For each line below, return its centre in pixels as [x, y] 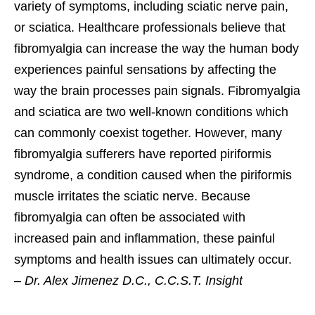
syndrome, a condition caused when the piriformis [153, 175]
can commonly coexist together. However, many [148, 133]
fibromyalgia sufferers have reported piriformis [143, 154]
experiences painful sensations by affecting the [145, 69]
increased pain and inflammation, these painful [144, 238]
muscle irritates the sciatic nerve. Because [132, 196]
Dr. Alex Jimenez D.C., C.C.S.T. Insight [134, 280]
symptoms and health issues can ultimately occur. [153, 259]
